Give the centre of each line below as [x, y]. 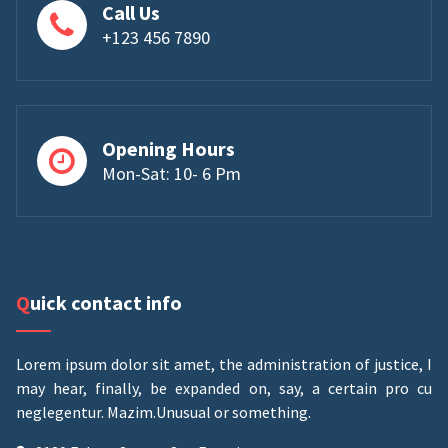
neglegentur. [61, 412]
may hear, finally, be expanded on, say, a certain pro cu [224, 388]
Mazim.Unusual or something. [209, 412]
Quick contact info [106, 302]
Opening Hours [168, 148]
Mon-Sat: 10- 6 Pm [171, 173]
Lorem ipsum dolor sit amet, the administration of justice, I [224, 364]
